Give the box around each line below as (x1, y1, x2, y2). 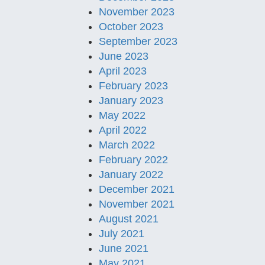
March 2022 (99, 139, 155, 151)
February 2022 (99, 154, 168, 166)
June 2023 (99, 50, 148, 62)
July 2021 (99, 228, 144, 240)
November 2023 (99, 6, 174, 18)
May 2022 (99, 109, 146, 121)
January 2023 (99, 95, 163, 106)
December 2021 (99, 183, 174, 195)
